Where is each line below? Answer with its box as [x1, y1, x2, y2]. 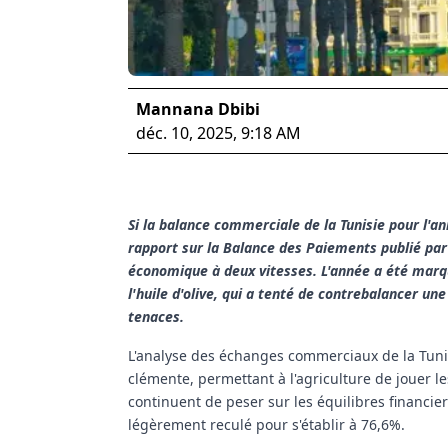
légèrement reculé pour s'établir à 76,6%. [128, 414, 405, 434]
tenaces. [128, 306, 184, 326]
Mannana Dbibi [136, 97, 260, 120]
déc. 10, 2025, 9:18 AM [136, 121, 301, 144]
